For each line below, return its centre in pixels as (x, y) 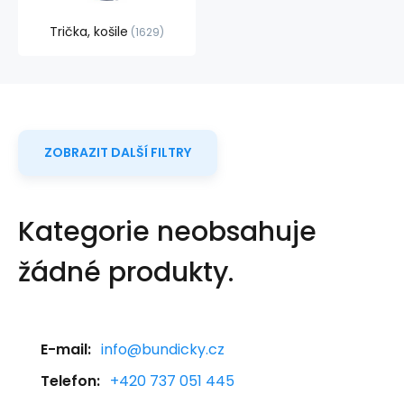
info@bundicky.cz (163, 349)
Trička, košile (89, 32)
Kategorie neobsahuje (167, 232)
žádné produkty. (126, 272)
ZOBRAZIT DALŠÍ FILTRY (118, 152)
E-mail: (66, 349)
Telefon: (70, 381)
